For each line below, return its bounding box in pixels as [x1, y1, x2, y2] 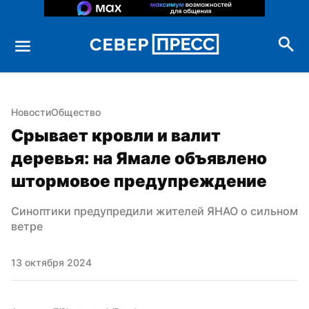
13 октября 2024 [11, 256, 92, 268]
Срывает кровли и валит [11, 125, 221, 146]
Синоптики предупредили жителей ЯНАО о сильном [11, 203, 298, 218]
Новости [11, 106, 51, 118]
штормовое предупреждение [11, 170, 267, 191]
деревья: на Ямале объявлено [11, 148, 267, 168]
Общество [51, 106, 101, 118]
